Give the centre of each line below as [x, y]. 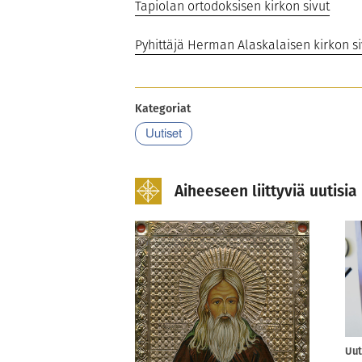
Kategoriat [163, 108]
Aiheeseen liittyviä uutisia [266, 192]
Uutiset [164, 133]
